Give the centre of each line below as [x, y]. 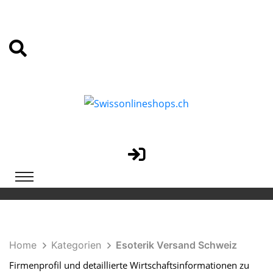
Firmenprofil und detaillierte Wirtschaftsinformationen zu [129, 265]
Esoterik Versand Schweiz [176, 245]
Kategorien [76, 245]
